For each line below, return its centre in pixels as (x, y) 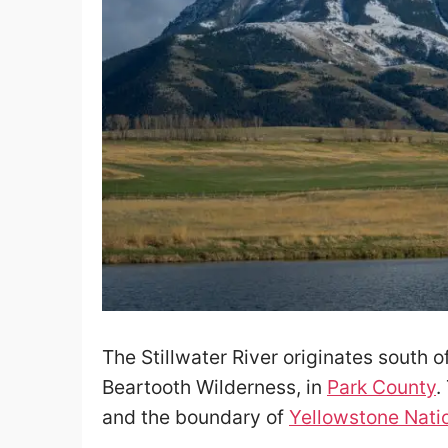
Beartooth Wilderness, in (214, 387)
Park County (381, 387)
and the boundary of (195, 417)
